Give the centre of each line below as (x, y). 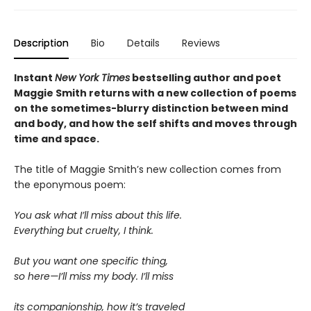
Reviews (201, 43)
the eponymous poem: (70, 185)
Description (41, 43)
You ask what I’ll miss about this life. (98, 216)
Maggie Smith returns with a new (102, 93)
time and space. (57, 139)
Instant (34, 78)
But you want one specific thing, (91, 261)
